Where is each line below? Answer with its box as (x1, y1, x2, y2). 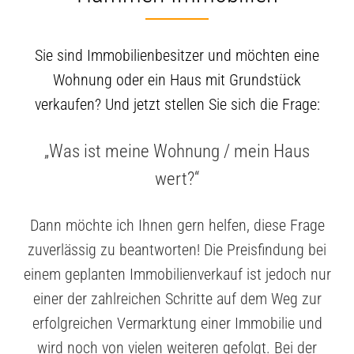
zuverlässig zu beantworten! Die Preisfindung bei (28, 240, 326, 260)
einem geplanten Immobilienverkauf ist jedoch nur (23, 265, 331, 284)
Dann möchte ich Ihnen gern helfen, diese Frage (29, 216, 325, 235)
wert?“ (155, 168, 199, 190)
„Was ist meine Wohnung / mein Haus (44, 141, 310, 163)
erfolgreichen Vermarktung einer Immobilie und (32, 314, 322, 333)
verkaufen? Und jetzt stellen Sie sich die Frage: (34, 95, 320, 115)
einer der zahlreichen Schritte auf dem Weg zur (32, 289, 322, 309)
